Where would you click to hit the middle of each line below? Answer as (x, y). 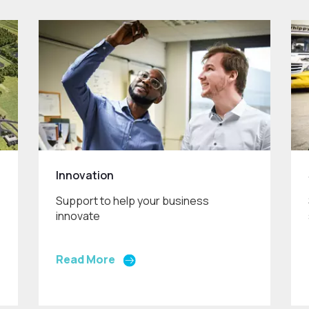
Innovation (85, 175)
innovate (78, 216)
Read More (86, 259)
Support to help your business (133, 200)
